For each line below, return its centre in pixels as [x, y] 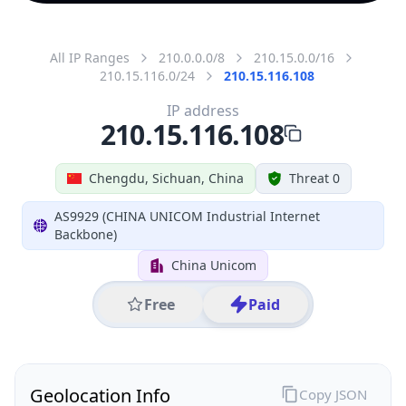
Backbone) [86, 234]
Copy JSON [333, 394]
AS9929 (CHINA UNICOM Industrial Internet [188, 216]
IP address [203, 110]
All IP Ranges [90, 57]
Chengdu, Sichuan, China [166, 178]
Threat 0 [314, 178]
